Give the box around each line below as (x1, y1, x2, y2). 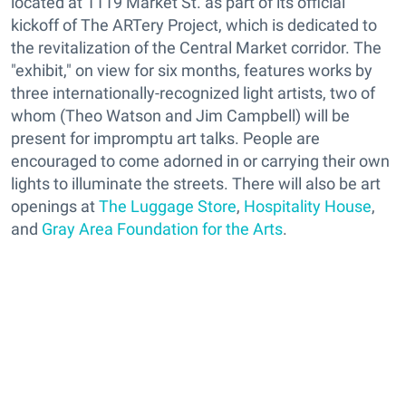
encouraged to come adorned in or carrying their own (11, 151, 390, 170)
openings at (11, 197, 99, 216)
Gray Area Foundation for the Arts (42, 219, 283, 238)
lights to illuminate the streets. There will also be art (11, 174, 381, 193)
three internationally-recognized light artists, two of (11, 83, 375, 102)
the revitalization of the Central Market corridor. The (11, 38, 382, 57)
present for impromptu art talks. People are (11, 129, 320, 148)
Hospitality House (244, 197, 372, 216)
